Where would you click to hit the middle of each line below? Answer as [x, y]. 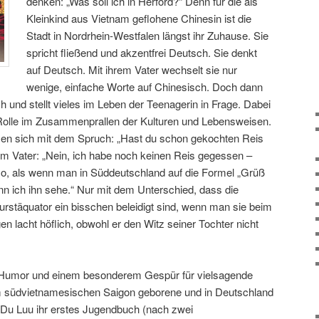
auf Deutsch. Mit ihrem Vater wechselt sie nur [132, 69]
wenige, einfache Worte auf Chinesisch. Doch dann [145, 86]
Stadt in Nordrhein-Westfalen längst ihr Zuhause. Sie [148, 35]
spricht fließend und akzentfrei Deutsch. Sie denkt [142, 52]
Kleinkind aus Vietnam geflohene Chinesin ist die [139, 18]
